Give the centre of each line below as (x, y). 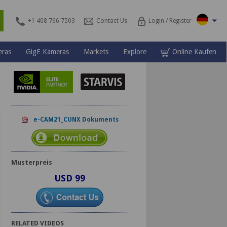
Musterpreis (31, 162)
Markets (96, 52)
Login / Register (170, 21)
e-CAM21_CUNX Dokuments (73, 120)
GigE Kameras (47, 52)
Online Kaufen (194, 52)
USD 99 (69, 178)
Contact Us (111, 21)
